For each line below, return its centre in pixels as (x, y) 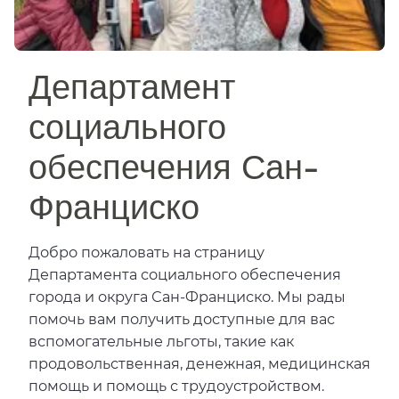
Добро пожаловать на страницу (147, 252)
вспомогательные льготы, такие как (161, 341)
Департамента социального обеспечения (185, 274)
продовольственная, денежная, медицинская (199, 363)
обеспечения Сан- (174, 165)
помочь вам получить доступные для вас (182, 318)
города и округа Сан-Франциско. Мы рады (187, 296)
